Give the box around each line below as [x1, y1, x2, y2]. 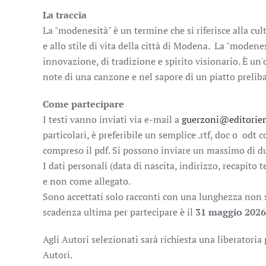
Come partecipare [43, 97, 124, 110]
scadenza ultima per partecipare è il [43, 205, 195, 218]
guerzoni [182, 113, 219, 126]
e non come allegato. [43, 175, 131, 188]
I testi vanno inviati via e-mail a [43, 113, 182, 126]
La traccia [43, 8, 87, 21]
